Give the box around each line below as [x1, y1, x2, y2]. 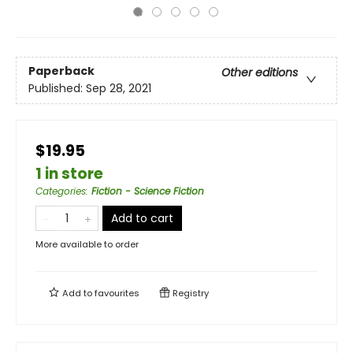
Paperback [28, 63, 95, 80]
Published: [28, 80, 86, 97]
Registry [170, 287, 209, 299]
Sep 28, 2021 [86, 80, 151, 97]
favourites [95, 287, 139, 299]
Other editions [221, 65, 298, 81]
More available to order [35, 238, 139, 251]
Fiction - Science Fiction [91, 184, 204, 198]
